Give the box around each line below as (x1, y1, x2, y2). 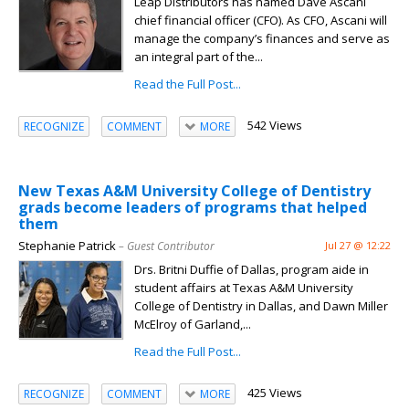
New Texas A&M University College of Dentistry (18, 181, 371, 202)
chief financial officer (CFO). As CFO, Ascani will (134, 12, 387, 29)
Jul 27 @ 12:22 (325, 238, 391, 253)
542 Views (246, 117, 302, 134)
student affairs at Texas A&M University (134, 279, 353, 297)
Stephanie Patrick (18, 237, 116, 255)
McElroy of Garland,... (134, 316, 251, 333)
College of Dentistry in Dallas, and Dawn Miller (134, 298, 388, 315)
